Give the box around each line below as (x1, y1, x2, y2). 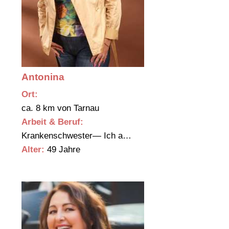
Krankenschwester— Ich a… (21, 131, 134, 141)
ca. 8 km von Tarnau (21, 103, 102, 113)
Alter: (21, 145, 44, 155)
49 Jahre (44, 145, 80, 155)
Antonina (21, 72, 64, 83)
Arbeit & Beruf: (21, 117, 83, 127)
